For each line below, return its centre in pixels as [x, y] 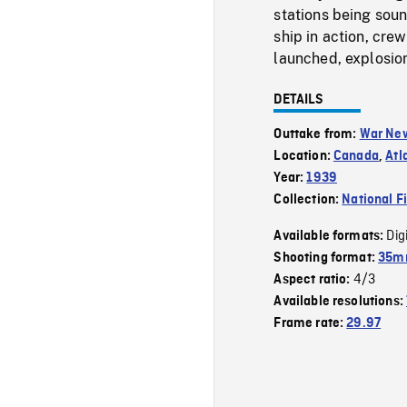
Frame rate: [310, 323]
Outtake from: [317, 134]
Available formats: [330, 236]
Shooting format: [326, 258]
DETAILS [299, 99]
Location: [304, 156]
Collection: [308, 199]
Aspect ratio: [313, 279]
